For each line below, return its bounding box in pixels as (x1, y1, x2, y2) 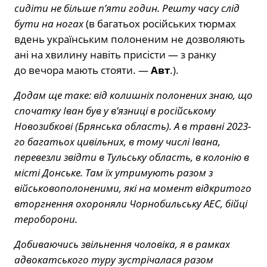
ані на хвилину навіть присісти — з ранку (14, 47, 216, 61)
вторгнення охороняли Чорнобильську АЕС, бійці (14, 196, 247, 210)
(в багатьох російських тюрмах (86, 16, 236, 30)
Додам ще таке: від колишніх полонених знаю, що (14, 88, 253, 102)
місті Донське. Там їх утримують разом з (14, 165, 213, 179)
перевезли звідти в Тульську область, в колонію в (14, 150, 249, 164)
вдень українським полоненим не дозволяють (14, 32, 245, 46)
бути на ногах (14, 16, 83, 30)
